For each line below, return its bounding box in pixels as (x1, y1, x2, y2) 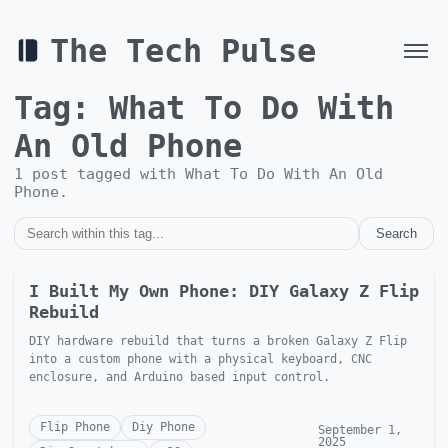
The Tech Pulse (50, 32, 316, 71)
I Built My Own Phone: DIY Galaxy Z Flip (29, 280, 419, 301)
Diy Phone (132, 419, 195, 434)
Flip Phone (40, 419, 110, 434)
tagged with (68, 164, 185, 183)
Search (376, 225, 417, 241)
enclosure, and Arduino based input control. (29, 369, 330, 384)
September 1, (317, 422, 402, 437)
